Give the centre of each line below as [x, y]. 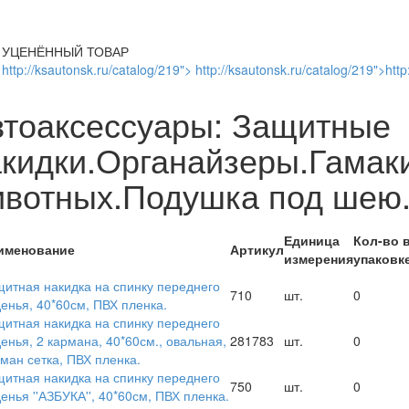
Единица [311, 240]
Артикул [257, 249]
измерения [318, 258]
